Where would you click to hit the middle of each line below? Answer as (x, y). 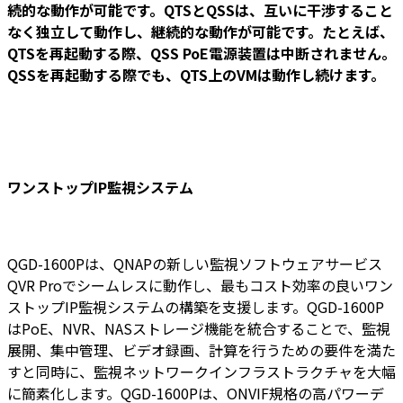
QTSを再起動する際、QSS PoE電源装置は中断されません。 (201, 53)
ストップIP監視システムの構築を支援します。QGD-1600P (196, 307)
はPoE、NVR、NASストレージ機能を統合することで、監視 (199, 329)
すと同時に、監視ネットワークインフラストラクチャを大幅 (201, 372)
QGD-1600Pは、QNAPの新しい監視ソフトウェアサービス (195, 264)
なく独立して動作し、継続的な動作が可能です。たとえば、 (201, 31)
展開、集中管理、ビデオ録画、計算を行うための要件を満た (201, 350)
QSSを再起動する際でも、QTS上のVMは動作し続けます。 (196, 74)
